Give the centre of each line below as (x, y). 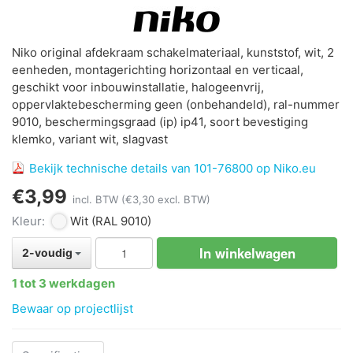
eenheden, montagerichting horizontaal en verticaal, (158, 70)
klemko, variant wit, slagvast (90, 139)
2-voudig (48, 253)
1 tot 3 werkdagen (63, 284)
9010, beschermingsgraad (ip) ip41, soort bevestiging (160, 122)
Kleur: (28, 221)
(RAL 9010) (120, 221)
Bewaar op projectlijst (72, 309)
